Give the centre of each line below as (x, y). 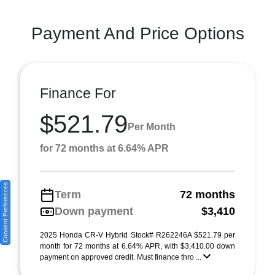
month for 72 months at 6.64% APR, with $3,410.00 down (137, 246)
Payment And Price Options (137, 34)
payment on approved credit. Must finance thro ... (122, 258)
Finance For (78, 94)
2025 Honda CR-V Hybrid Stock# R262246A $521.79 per (137, 235)
